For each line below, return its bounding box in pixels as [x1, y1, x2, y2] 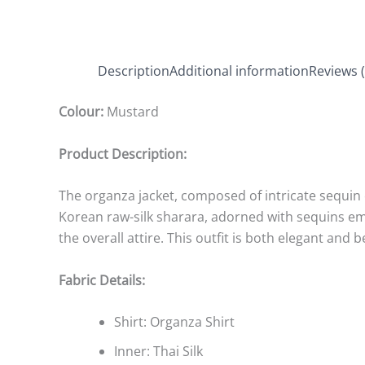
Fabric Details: [59, 270, 145, 289]
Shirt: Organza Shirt [114, 313, 235, 332]
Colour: [59, 103, 107, 121]
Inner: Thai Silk [114, 342, 203, 361]
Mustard [107, 103, 159, 121]
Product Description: [59, 144, 187, 163]
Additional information [169, 62, 309, 80]
